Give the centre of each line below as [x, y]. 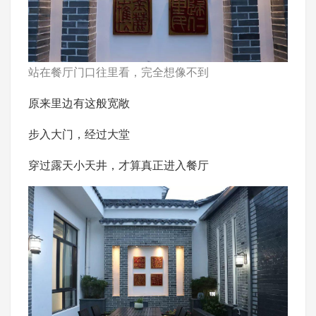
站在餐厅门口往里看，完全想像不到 [119, 71]
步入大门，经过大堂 [79, 133]
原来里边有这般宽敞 [79, 102]
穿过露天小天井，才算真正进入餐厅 [119, 164]
